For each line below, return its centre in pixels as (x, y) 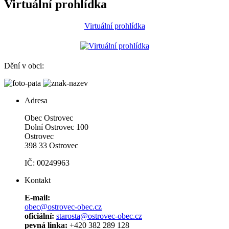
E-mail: (37, 197)
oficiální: (39, 216)
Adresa (36, 100)
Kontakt (38, 180)
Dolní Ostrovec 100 (56, 127)
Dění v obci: (24, 65)
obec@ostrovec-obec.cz (63, 207)
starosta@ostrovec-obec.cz (99, 216)
